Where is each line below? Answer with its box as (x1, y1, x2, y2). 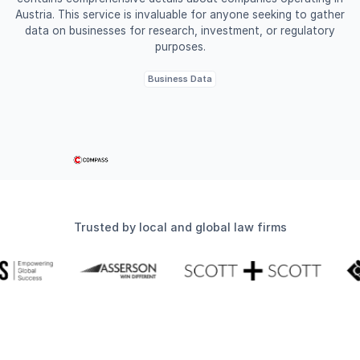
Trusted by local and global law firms (73, 220, 287, 235)
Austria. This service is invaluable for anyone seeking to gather (15, 8, 345, 21)
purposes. (154, 40, 206, 53)
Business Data (148, 73, 212, 84)
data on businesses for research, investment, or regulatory (25, 24, 335, 37)
